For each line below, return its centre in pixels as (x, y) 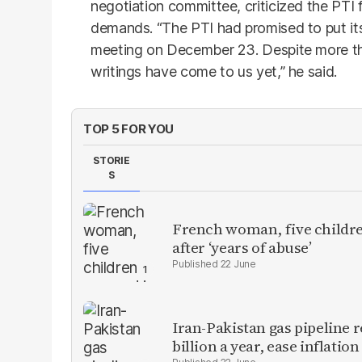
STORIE (112, 160)
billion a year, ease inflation (266, 346)
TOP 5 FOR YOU (129, 129)
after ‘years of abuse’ (242, 247)
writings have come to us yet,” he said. (214, 72)
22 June (238, 264)
